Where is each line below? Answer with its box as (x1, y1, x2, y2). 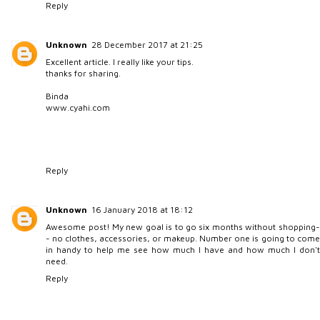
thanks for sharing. (46, 67, 121, 79)
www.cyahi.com (46, 101, 111, 113)
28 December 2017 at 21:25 (91, 39, 204, 50)
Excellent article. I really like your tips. (46, 56, 194, 67)
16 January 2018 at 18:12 (91, 204, 194, 215)
